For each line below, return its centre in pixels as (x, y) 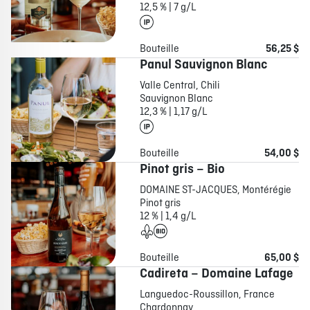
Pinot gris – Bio (182, 170)
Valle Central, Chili (179, 86)
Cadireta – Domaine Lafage (216, 274)
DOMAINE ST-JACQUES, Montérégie (215, 191)
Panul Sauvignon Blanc (203, 65)
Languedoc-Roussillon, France (207, 295)
